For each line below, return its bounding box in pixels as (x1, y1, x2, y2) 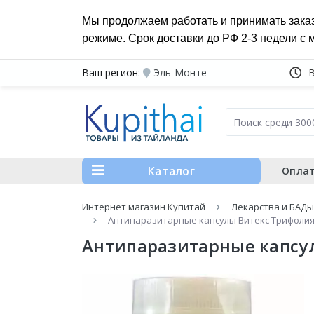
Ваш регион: (82, 66, 140, 79)
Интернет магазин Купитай (82, 200, 205, 213)
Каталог (147, 163, 196, 179)
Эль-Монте (153, 66, 207, 79)
